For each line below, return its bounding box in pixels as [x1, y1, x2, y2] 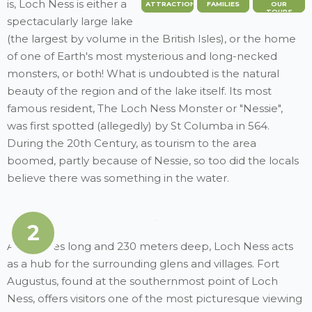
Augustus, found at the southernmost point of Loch [7, 274, 278, 288]
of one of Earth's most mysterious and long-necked [7, 49, 277, 63]
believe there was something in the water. [7, 171, 229, 185]
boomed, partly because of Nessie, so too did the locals [7, 153, 299, 167]
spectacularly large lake [7, 14, 133, 28]
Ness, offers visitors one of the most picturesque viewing [7, 291, 302, 305]
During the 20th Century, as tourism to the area [7, 136, 256, 150]
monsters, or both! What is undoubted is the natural [7, 66, 279, 80]
